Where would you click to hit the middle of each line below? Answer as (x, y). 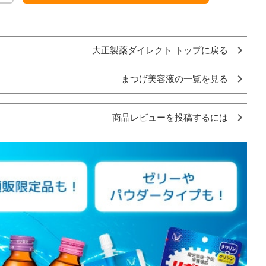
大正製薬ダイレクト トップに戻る (160, 50)
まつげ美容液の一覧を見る (175, 79)
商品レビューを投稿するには (170, 117)
